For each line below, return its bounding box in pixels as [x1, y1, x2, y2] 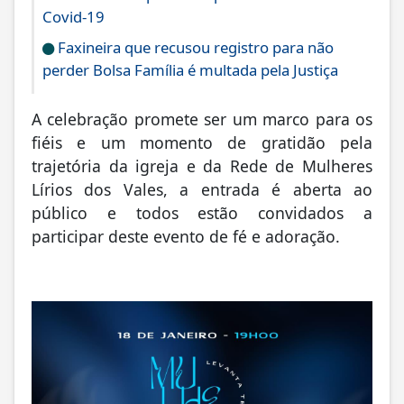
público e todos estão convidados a [32, 204, 372, 226]
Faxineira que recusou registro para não [54, 39, 334, 60]
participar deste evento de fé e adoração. [32, 227, 340, 250]
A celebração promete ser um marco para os [32, 110, 372, 133]
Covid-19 [42, 8, 105, 30]
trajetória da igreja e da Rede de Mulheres [32, 157, 372, 179]
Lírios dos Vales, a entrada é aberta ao [32, 180, 372, 203]
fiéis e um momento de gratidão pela [32, 133, 372, 156]
